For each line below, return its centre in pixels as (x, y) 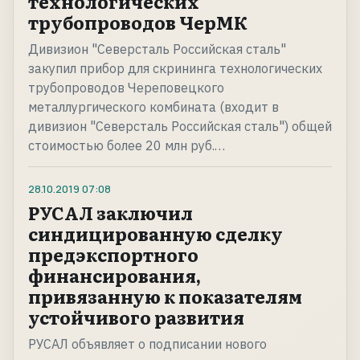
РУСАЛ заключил (110, 213)
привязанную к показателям (165, 297)
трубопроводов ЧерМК (138, 22)
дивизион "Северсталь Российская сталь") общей (180, 127)
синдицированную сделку (155, 234)
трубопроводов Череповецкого (126, 88)
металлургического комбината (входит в (153, 107)
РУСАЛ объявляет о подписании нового (147, 344)
